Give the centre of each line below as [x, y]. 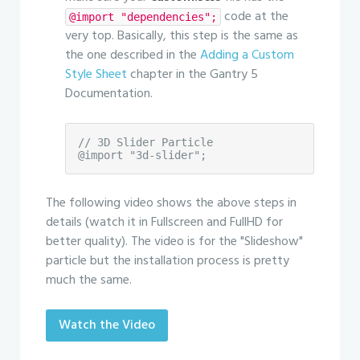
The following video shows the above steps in [171, 203]
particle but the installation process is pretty [168, 261]
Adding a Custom [247, 55]
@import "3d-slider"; [142, 155]
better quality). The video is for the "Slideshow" [174, 242]
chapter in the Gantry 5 [192, 75]
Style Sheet [96, 75]
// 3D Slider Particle [145, 142]
